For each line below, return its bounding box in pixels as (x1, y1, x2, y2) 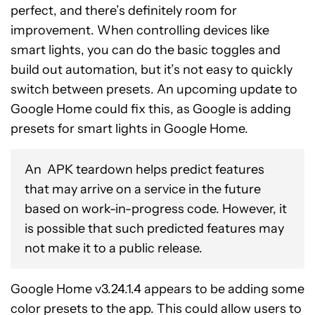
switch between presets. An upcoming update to (11, 82, 297, 97)
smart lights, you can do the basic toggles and (11, 42, 281, 58)
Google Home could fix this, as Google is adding (11, 101, 291, 117)
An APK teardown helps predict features (25, 162, 264, 177)
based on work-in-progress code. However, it (25, 201, 287, 217)
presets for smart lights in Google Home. (11, 121, 248, 136)
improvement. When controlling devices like (11, 22, 269, 38)
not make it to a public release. (25, 240, 202, 256)
